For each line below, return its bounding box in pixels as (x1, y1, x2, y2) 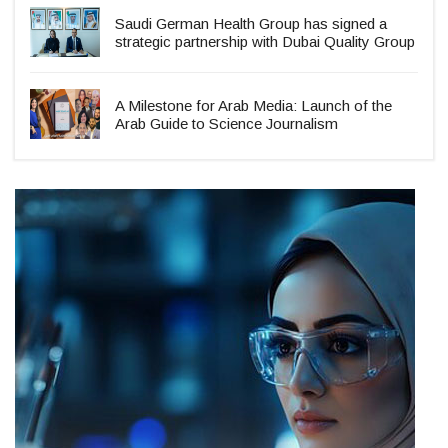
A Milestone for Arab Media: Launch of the (115, 97, 392, 115)
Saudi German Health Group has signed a (115, 15, 387, 33)
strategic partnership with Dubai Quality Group (115, 33, 415, 51)
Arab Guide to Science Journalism (115, 115, 338, 133)
